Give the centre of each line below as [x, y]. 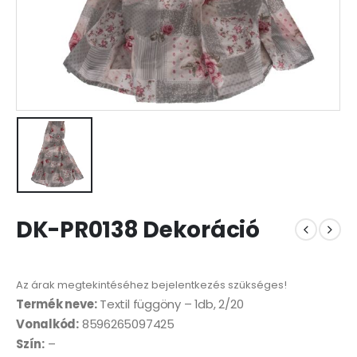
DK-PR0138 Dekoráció [138, 229]
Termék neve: [57, 304]
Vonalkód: [47, 324]
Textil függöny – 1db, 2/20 [170, 304]
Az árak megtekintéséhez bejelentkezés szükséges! [151, 285]
